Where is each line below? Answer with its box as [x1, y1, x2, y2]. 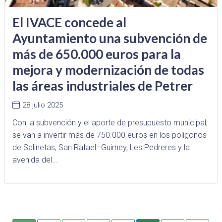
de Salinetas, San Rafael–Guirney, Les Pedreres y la [12, 142, 190, 152]
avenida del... [12, 155, 58, 165]
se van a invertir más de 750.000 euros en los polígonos [12, 130, 207, 140]
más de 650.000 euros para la [12, 46, 181, 62]
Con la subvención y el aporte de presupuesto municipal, [12, 117, 208, 127]
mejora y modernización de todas [12, 61, 204, 78]
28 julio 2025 [22, 101, 63, 110]
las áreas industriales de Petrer [12, 77, 193, 94]
